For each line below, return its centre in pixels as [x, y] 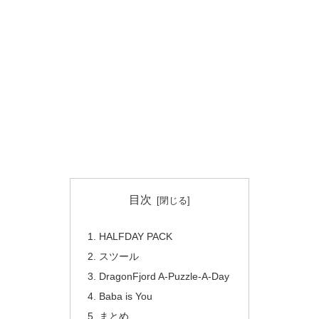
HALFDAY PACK [136, 237]
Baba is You [126, 297]
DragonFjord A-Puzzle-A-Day [164, 277]
